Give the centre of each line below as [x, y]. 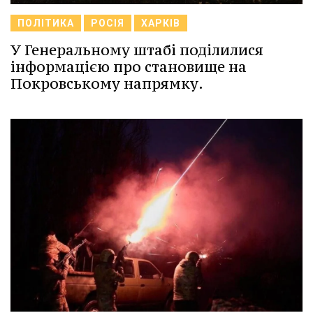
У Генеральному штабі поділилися [137, 50]
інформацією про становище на [129, 67]
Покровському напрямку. [107, 84]
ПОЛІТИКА [46, 23]
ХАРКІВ [161, 23]
